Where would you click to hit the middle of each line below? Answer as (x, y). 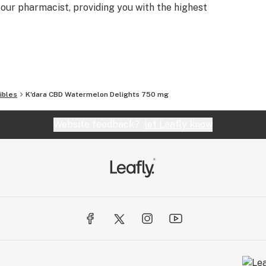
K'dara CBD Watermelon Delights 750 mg (97, 94)
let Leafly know (178, 124)
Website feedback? (99, 124)
